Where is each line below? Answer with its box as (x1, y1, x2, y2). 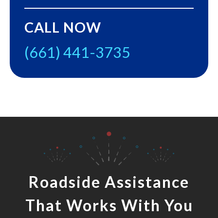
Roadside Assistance (29, 172, 189, 192)
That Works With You (25, 196, 193, 215)
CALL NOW (24, 19, 101, 36)
